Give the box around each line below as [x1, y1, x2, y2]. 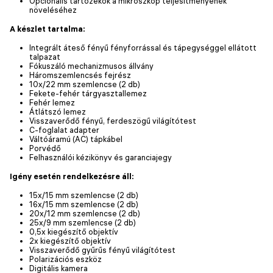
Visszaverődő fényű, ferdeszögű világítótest [29, 115, 196, 126]
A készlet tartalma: [10, 23, 85, 34]
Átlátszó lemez [29, 106, 86, 116]
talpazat [29, 51, 60, 62]
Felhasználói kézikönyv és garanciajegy [29, 152, 172, 162]
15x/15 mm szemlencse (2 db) [29, 190, 138, 200]
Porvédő [29, 143, 61, 153]
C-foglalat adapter [29, 124, 99, 135]
